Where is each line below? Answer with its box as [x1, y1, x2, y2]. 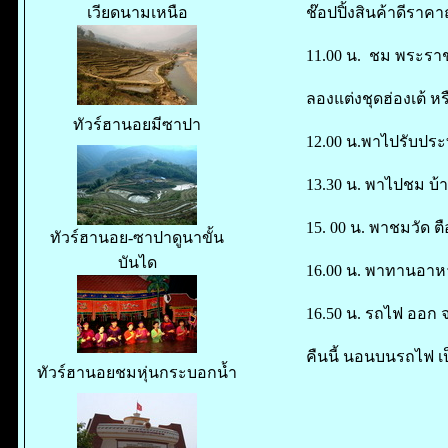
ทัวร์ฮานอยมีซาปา [73, 116, 201, 133]
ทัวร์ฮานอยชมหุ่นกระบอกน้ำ [37, 364, 237, 381]
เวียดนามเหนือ [86, 4, 188, 21]
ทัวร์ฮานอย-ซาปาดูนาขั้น [50, 229, 224, 246]
